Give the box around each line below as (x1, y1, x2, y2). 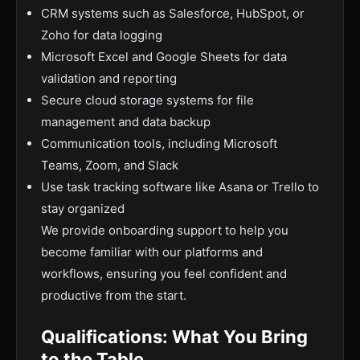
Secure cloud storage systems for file (41, 92, 254, 108)
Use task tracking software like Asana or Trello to (41, 179, 319, 194)
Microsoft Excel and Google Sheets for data (41, 49, 287, 64)
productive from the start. (41, 288, 186, 303)
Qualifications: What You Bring (41, 326, 308, 347)
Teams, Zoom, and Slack (41, 157, 178, 173)
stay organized (41, 201, 125, 216)
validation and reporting (41, 71, 177, 86)
